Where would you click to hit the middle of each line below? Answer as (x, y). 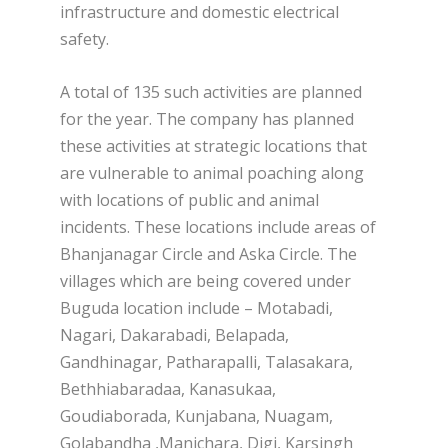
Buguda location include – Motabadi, (196, 307)
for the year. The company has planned (207, 118)
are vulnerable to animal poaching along (212, 172)
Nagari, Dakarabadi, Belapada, (174, 334)
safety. (86, 39)
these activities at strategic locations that (213, 145)
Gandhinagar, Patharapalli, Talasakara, (206, 361)
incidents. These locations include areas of (218, 226)
